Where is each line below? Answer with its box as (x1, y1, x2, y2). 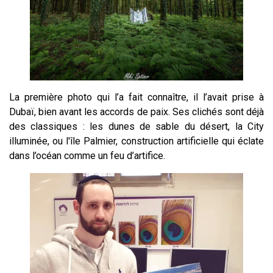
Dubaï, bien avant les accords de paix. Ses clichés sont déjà (9, 106, 264, 118)
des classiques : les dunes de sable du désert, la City (9, 121, 264, 133)
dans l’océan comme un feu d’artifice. (9, 150, 165, 162)
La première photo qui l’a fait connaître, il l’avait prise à (9, 91, 264, 104)
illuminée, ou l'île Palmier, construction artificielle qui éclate (9, 135, 264, 147)
